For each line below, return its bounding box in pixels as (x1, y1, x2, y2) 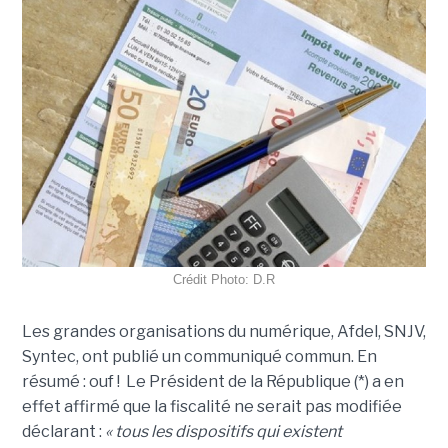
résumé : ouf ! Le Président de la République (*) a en (21, 372, 404, 392)
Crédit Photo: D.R (173, 272, 275, 288)
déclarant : (21, 422, 105, 442)
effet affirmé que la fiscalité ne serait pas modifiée (21, 397, 405, 417)
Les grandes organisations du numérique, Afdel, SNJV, (21, 322, 426, 342)
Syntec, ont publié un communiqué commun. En (21, 347, 377, 367)
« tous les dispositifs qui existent (104, 422, 342, 442)
